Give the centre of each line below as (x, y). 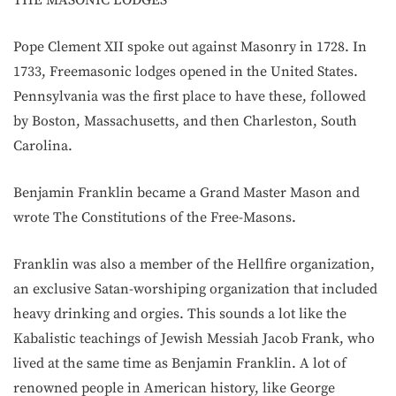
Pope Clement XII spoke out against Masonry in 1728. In (190, 46)
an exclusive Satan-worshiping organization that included (195, 289)
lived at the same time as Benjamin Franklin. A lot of (180, 363)
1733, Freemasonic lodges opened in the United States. (186, 71)
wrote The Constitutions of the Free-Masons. (155, 217)
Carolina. (43, 145)
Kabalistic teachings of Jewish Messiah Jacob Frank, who (194, 338)
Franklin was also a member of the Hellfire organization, (194, 264)
